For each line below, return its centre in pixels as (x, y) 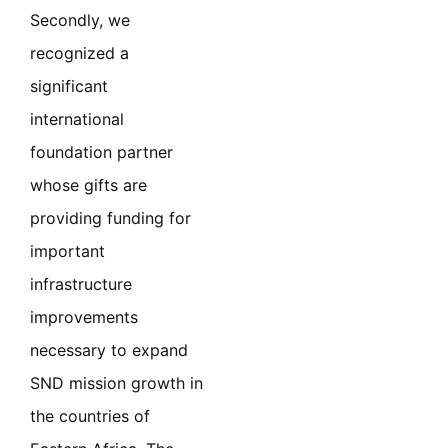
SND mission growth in (116, 382)
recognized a (79, 52)
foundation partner (101, 151)
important (67, 250)
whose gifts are (88, 184)
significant (69, 85)
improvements (84, 316)
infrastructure (81, 283)
